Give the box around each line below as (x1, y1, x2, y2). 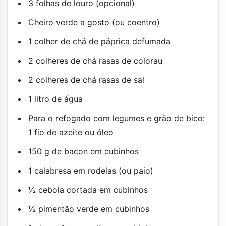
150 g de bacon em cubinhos (28, 146, 139, 156)
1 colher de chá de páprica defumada (28, 36, 171, 46)
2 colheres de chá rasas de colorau (28, 55, 162, 66)
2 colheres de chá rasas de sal (28, 74, 144, 85)
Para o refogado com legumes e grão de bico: (28, 112, 205, 123)
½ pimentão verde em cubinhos (28, 203, 149, 214)
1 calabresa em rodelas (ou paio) (28, 165, 153, 176)
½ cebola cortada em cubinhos (28, 184, 148, 195)
